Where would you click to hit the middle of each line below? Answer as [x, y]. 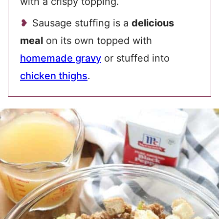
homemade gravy [61, 58]
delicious [153, 23]
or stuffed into [135, 58]
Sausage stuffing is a [82, 23]
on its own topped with [98, 41]
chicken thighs [54, 76]
